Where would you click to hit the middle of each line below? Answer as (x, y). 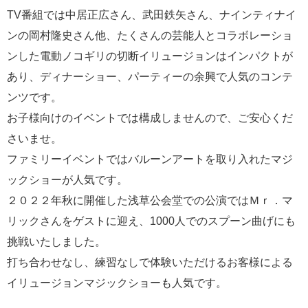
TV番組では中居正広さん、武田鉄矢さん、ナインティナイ (152, 15)
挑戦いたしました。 (56, 242)
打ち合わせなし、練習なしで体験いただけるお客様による (150, 263)
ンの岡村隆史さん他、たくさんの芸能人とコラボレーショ (150, 36)
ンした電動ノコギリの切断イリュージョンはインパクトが (150, 56)
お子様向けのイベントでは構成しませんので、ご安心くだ (150, 118)
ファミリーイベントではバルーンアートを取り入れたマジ (150, 159)
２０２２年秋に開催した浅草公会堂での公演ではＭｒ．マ (150, 201)
